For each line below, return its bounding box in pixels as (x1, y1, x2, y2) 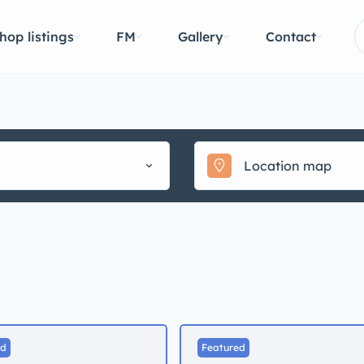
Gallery (178, 28, 223, 45)
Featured (201, 341, 245, 353)
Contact (266, 28, 316, 45)
